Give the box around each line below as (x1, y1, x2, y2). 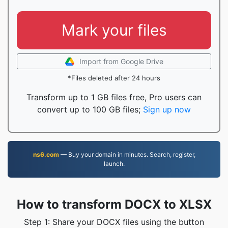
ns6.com (33, 151, 59, 158)
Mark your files (61, 21, 167, 39)
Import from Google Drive (79, 57, 163, 66)
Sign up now (143, 104, 191, 115)
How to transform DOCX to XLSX (16, 197, 212, 212)
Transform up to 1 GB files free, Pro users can (26, 92, 202, 102)
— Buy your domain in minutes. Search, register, (59, 151, 195, 158)
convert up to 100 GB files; (37, 104, 143, 115)
